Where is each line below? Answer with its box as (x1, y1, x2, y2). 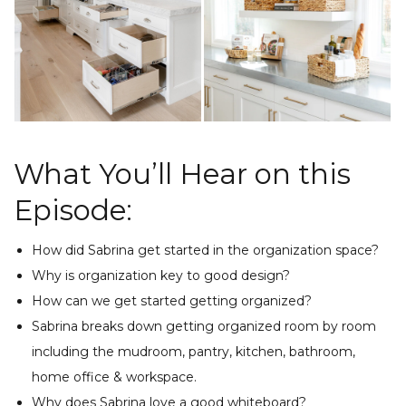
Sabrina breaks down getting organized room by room (32, 317, 376, 334)
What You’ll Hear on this (14, 156, 351, 191)
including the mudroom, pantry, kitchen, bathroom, (32, 343, 355, 360)
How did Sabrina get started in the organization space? (32, 241, 379, 258)
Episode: (14, 192, 132, 227)
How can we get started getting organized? (32, 292, 312, 309)
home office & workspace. (32, 368, 197, 385)
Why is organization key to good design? (32, 266, 290, 284)
